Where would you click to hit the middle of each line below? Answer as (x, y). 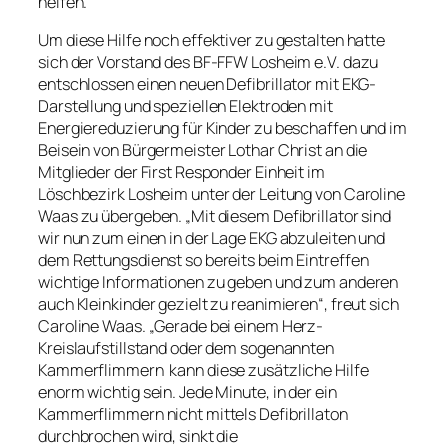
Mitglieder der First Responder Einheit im (181, 172)
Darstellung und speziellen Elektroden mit (185, 106)
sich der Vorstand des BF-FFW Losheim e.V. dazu (208, 62)
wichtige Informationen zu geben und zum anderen (218, 282)
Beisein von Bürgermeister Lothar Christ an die (203, 150)
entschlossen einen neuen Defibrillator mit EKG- (207, 84)
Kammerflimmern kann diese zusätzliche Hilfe (203, 370)
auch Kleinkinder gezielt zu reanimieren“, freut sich (218, 304)
